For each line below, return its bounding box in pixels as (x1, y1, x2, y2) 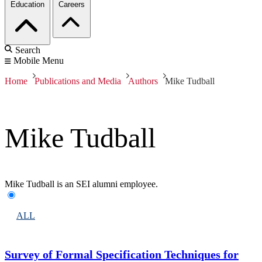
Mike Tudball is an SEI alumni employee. (5, 179, 158, 189)
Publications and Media (35, 76, 121, 87)
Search (15, 45, 40, 56)
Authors (128, 76, 158, 87)
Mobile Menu (13, 56, 64, 66)
